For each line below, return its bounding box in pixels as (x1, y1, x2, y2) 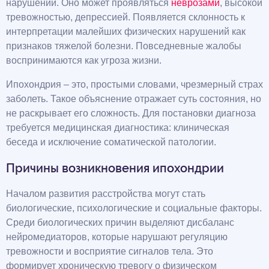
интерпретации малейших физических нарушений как (6, 26, 246, 37)
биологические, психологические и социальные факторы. (6, 202, 262, 213)
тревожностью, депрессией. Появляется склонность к (6, 11, 245, 22)
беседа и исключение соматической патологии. (6, 136, 216, 147)
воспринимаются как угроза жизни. (6, 55, 162, 65)
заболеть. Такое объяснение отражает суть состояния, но (6, 93, 261, 104)
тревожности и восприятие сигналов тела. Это (6, 246, 213, 256)
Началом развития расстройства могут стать (6, 188, 205, 199)
